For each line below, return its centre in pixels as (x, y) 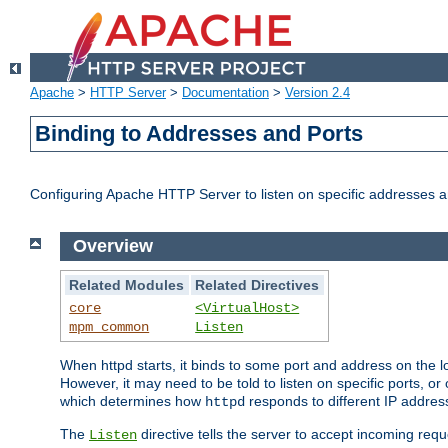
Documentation (225, 93)
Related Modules (127, 284)
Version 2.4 (317, 93)
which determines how (132, 400)
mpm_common (109, 326)
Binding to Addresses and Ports (199, 134)
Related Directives (257, 284)
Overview (112, 246)
